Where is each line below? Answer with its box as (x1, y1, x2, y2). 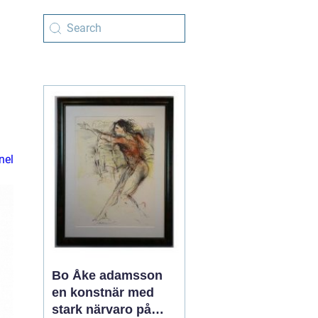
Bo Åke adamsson (52, 268, 163, 283)
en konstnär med (52, 285, 154, 300)
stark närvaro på (52, 302, 151, 317)
